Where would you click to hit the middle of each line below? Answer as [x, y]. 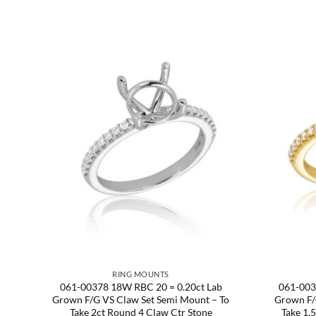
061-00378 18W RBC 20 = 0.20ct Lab [141, 286]
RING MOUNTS [141, 274]
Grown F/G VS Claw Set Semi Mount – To [141, 299]
